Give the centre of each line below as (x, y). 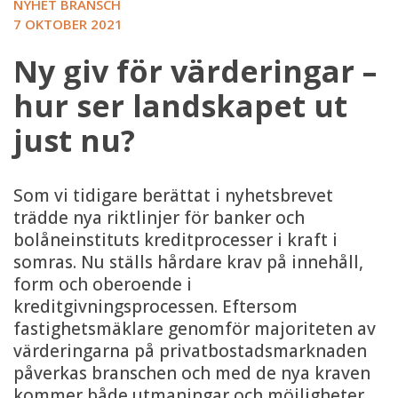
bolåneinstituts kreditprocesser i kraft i (175, 240)
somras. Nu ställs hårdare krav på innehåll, (188, 263)
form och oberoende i (103, 285)
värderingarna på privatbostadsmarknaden (190, 351)
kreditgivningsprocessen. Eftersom (155, 307)
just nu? (74, 141)
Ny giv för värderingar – (195, 72)
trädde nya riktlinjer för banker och (159, 218)
